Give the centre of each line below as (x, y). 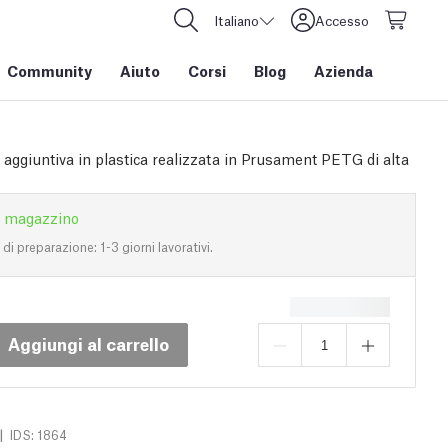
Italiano (236, 20)
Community (49, 70)
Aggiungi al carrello (88, 343)
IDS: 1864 (38, 434)
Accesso (342, 20)
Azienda (343, 70)
